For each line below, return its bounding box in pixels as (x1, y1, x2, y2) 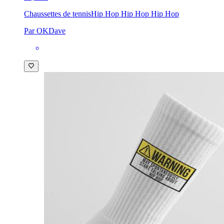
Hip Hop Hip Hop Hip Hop (91, 9, 179, 18)
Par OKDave (24, 26, 65, 35)
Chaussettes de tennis (24, 9, 91, 18)
